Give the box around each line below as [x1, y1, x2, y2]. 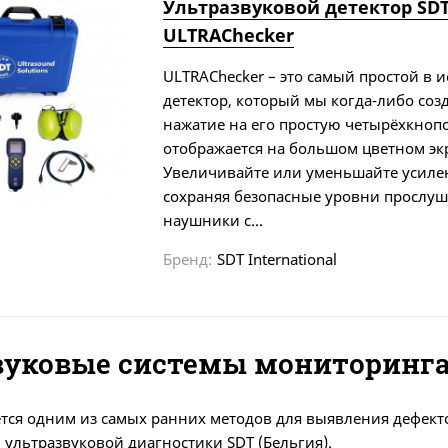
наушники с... [162, 209, 263, 230]
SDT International [216, 248, 337, 269]
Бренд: [162, 248, 212, 269]
